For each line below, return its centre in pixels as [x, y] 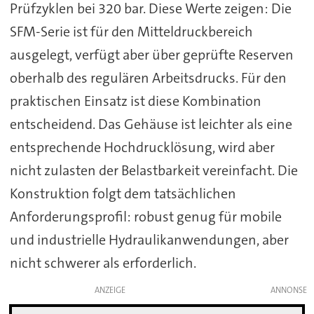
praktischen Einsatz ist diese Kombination [135, 101]
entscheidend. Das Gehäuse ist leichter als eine [151, 124]
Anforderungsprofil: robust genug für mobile [145, 216]
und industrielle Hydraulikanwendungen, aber [149, 239]
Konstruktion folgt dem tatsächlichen [123, 193]
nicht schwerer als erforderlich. [104, 262]
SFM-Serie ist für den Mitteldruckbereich [131, 31]
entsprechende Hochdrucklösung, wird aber [142, 147]
